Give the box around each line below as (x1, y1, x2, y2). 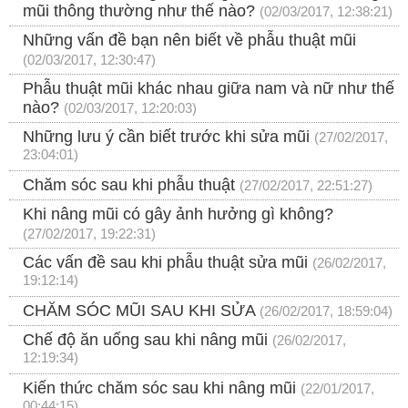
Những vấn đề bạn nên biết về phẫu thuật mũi (23, 31, 356, 50)
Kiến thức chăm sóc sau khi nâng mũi (23, 379, 296, 398)
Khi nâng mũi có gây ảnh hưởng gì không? (23, 205, 333, 224)
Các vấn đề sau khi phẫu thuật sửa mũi (23, 253, 308, 272)
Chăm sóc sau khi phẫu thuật (23, 176, 235, 195)
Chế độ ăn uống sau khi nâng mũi (23, 331, 268, 350)
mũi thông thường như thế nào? (23, 2, 255, 21)
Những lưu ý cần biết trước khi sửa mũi (23, 127, 310, 147)
